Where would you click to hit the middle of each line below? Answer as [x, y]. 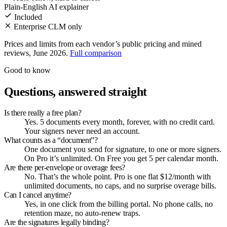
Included [28, 17]
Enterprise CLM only [48, 26]
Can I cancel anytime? [38, 195]
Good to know [27, 70]
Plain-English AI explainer [46, 7]
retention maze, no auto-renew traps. [82, 213]
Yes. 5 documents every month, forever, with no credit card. [120, 122]
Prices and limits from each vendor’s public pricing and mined [103, 44]
